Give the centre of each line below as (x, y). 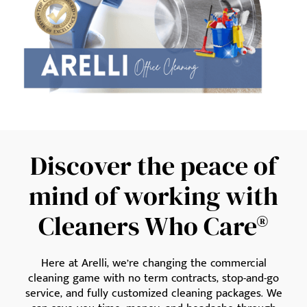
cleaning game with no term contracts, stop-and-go (153, 279)
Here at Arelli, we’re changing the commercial (153, 263)
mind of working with (153, 196)
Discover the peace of (153, 166)
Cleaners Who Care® (153, 226)
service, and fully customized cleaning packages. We (153, 294)
